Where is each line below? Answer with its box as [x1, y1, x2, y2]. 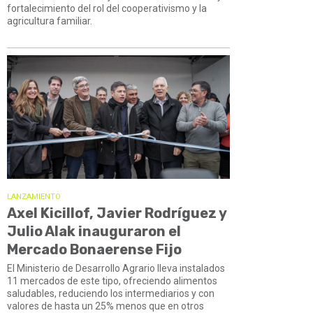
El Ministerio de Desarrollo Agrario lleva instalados [7, 262, 225, 274]
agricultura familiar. [7, 15, 92, 27]
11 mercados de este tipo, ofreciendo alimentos [7, 275, 217, 286]
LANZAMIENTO [7, 191, 61, 201]
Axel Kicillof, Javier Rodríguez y [7, 204, 226, 221]
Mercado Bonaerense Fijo [7, 240, 182, 258]
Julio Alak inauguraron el [7, 222, 181, 240]
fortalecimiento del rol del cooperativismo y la [7, 3, 207, 15]
